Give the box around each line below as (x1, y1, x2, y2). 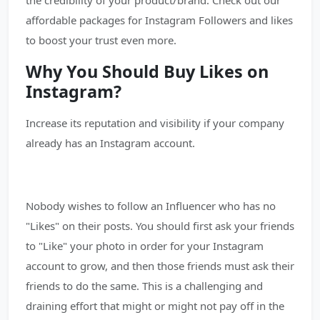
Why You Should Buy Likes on (26, 60, 269, 83)
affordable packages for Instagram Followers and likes (26, 13, 293, 27)
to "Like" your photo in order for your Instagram (26, 239, 264, 253)
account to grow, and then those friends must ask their (26, 259, 294, 273)
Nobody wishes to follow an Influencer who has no (26, 199, 276, 213)
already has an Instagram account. (26, 136, 195, 150)
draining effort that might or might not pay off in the (26, 299, 284, 313)
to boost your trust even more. (26, 33, 176, 47)
